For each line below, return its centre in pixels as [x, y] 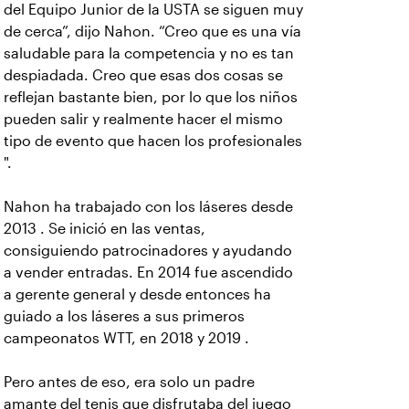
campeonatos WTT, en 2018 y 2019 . [126, 338]
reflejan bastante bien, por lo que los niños [151, 97]
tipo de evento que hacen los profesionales [153, 141]
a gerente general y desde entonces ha [137, 294]
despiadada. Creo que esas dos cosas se [143, 75]
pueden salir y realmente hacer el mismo [143, 119]
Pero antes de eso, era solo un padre [129, 382]
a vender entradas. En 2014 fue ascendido [148, 273]
